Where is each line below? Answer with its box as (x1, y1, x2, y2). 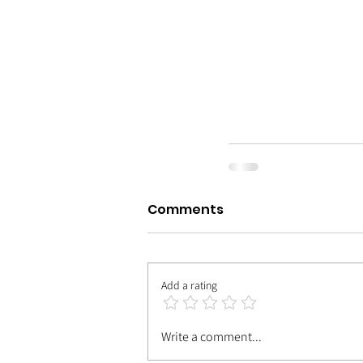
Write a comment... (161, 328, 262, 346)
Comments (147, 200, 224, 220)
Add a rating (161, 278, 217, 293)
